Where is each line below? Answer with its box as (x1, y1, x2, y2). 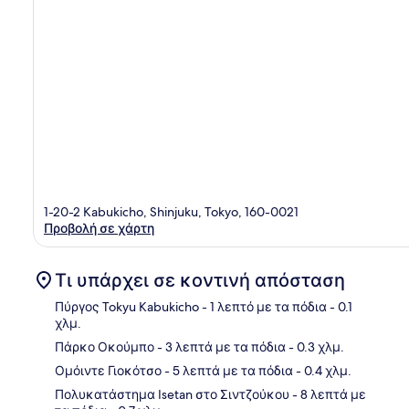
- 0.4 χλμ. (293, 362, 351, 379)
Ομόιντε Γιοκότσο (55, 362, 162, 379)
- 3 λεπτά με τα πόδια (154, 338, 286, 355)
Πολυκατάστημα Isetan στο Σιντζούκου (55, 385, 289, 403)
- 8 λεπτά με (289, 385, 366, 403)
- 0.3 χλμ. (286, 338, 344, 355)
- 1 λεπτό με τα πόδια (199, 298, 327, 315)
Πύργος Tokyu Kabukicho (55, 298, 199, 315)
